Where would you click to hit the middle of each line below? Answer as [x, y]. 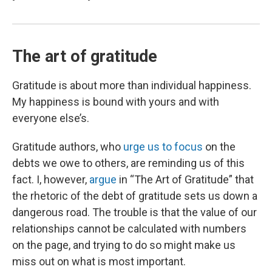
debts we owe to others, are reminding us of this [128, 163]
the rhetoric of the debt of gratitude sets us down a [135, 195]
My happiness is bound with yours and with [116, 101]
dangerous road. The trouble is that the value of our [134, 212]
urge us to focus [163, 146]
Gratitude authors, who [68, 146]
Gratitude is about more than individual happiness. [132, 85]
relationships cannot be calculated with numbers [129, 228]
